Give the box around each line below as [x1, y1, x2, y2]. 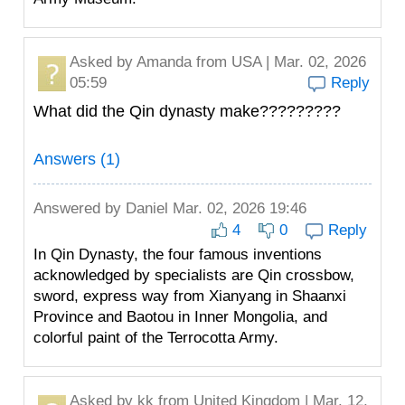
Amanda [137, 53, 192, 71]
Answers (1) [33, 150, 120, 168]
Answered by [33, 200, 126, 217]
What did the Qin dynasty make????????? [33, 102, 341, 120]
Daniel [126, 200, 168, 217]
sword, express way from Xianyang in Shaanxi [33, 287, 346, 305]
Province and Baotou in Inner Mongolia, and [33, 308, 327, 325]
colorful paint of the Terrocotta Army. [33, 329, 278, 346]
